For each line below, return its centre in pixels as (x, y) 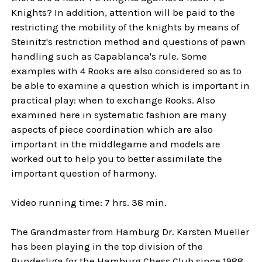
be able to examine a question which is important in (131, 86)
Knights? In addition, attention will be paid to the (123, 13)
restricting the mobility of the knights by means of (125, 27)
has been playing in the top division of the (107, 247)
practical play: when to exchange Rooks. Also (113, 100)
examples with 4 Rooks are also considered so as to (127, 71)
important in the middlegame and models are (116, 144)
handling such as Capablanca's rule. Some (109, 56)
